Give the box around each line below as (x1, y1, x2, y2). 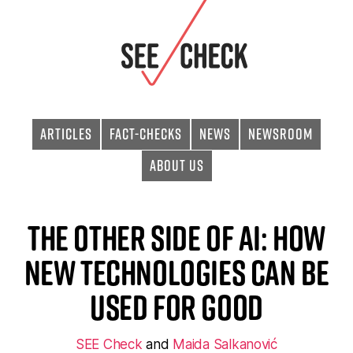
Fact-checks (110, 124, 182, 144)
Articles (40, 124, 92, 144)
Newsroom (248, 124, 313, 144)
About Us (149, 155, 204, 176)
